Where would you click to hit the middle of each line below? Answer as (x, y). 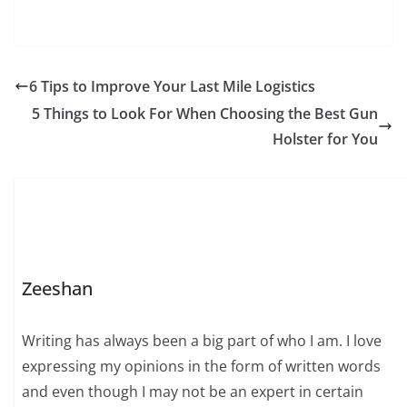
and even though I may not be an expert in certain (193, 392)
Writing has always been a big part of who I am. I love (202, 341)
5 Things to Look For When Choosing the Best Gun (205, 114)
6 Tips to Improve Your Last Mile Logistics (172, 86)
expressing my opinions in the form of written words (202, 367)
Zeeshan (58, 289)
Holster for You (325, 139)
